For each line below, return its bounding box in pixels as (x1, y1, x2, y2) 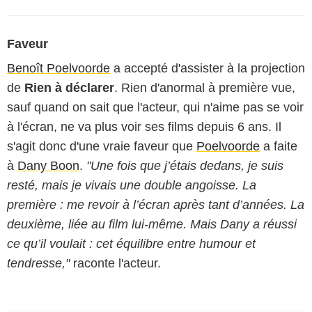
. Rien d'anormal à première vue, (114, 81, 295, 95)
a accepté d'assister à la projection (110, 61, 305, 75)
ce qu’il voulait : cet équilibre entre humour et (7, 237, 256, 251)
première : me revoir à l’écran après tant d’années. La (7, 198, 304, 212)
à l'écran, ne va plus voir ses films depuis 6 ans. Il (7, 120, 281, 134)
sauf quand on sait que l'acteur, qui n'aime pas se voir (7, 100, 304, 114)
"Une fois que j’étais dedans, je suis (86, 159, 283, 173)
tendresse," (7, 256, 70, 270)
